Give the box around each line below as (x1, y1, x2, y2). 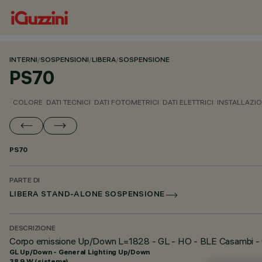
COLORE (13, 98, 43, 106)
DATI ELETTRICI (163, 98, 213, 106)
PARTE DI (9, 177, 40, 185)
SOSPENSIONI (40, 57, 89, 64)
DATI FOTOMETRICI (94, 98, 159, 106)
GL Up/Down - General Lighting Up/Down (9, 247, 150, 256)
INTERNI (9, 57, 37, 64)
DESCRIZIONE (9, 225, 56, 233)
